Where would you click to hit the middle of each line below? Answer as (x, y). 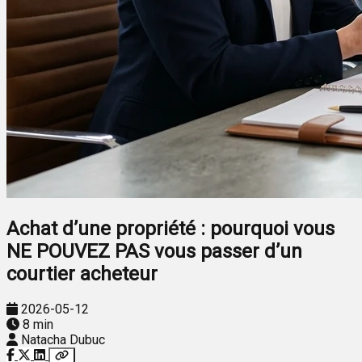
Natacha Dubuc (63, 339)
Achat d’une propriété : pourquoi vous (170, 228)
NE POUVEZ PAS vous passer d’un (154, 251)
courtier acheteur (82, 274)
